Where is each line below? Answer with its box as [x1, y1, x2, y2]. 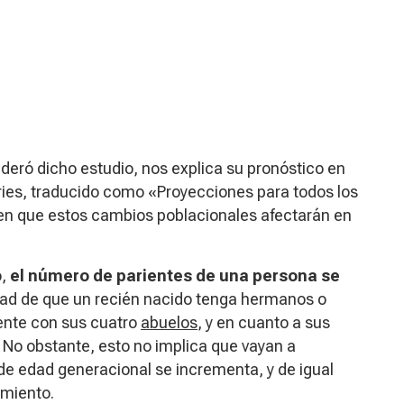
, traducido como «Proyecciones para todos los [23, 181, 358, 201]
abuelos [141, 312, 197, 332]
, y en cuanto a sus [197, 312, 330, 332]
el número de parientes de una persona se [6, 265, 340, 285]
